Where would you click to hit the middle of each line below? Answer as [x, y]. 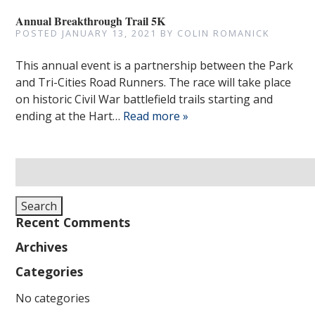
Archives [42, 247]
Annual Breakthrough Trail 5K [91, 21]
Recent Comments [73, 222]
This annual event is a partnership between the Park [155, 65]
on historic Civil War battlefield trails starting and [144, 99]
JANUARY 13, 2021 [110, 33]
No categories [53, 298]
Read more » [156, 116]
